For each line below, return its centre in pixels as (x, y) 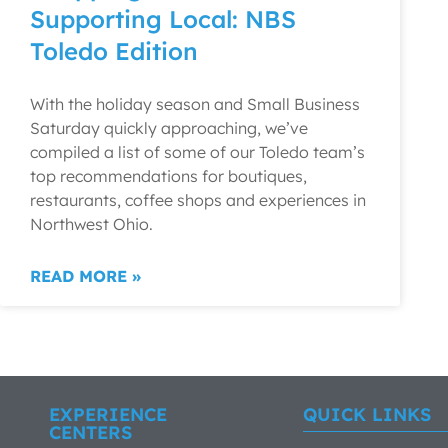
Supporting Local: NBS (163, 19)
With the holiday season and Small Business (195, 104)
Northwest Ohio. (91, 224)
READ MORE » (85, 276)
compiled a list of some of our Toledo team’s (197, 152)
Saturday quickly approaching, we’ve (169, 128)
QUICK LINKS (366, 414)
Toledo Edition (114, 51)
